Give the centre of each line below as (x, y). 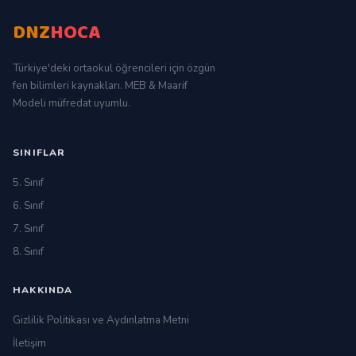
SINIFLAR (39, 153)
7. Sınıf (28, 229)
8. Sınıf (28, 252)
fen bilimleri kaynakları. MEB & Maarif (100, 86)
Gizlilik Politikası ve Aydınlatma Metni (101, 320)
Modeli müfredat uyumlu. (72, 103)
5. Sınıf (28, 183)
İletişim (29, 343)
